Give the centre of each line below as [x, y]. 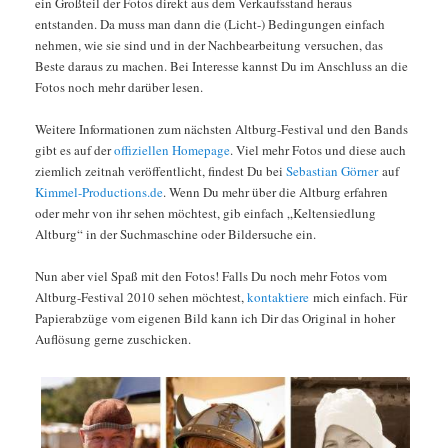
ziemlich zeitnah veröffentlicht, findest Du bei [160, 170]
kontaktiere [277, 297]
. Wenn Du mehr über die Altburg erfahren [275, 191]
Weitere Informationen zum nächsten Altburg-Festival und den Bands [221, 128]
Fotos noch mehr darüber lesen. [118, 86]
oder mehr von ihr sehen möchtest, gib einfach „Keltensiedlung [205, 212]
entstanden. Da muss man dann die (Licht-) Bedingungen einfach [209, 23]
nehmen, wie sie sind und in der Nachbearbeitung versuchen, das [208, 44]
